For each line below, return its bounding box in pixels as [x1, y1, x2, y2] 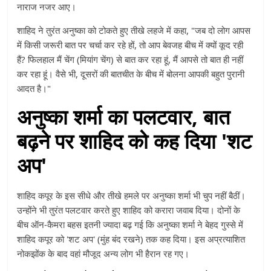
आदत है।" [17, 82, 51, 95]
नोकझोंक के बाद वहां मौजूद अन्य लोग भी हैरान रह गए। [17, 247, 190, 260]
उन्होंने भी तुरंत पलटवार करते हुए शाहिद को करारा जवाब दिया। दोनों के [17, 204, 241, 217]
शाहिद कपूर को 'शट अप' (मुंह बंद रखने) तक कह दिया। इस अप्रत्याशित [17, 233, 246, 246]
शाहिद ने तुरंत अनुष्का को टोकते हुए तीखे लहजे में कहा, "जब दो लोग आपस [17, 24, 251, 37]
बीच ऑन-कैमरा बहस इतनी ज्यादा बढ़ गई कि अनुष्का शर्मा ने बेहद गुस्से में [17, 218, 244, 231]
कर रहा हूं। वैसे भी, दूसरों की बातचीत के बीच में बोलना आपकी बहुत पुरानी [17, 68, 245, 80]
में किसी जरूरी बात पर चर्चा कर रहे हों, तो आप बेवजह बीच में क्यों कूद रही [17, 39, 244, 51]
